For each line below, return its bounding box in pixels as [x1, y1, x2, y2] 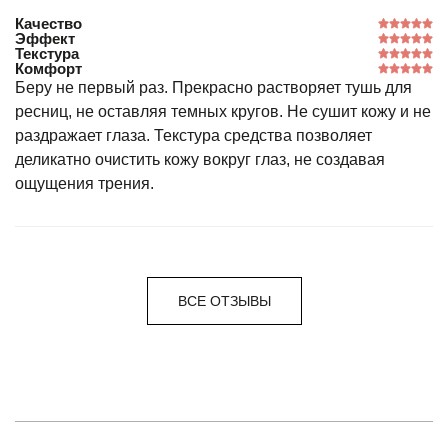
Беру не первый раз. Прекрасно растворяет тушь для [15, 79, 412, 96]
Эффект [15, 30, 75, 47]
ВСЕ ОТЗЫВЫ [177, 293, 271, 309]
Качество [15, 15, 82, 32]
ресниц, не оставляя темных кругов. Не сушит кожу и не [15, 103, 431, 120]
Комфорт [15, 60, 82, 77]
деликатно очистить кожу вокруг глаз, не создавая [15, 151, 385, 168]
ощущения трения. [15, 175, 154, 192]
